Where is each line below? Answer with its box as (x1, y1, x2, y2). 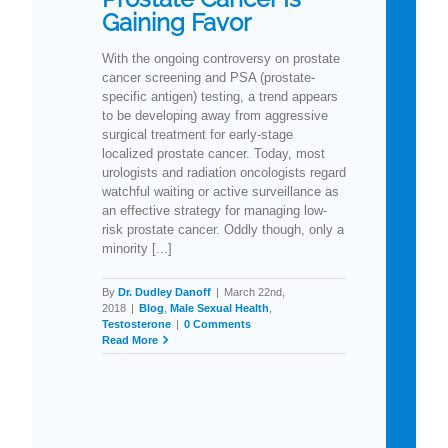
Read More (102, 333, 158, 346)
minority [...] (102, 240, 172, 256)
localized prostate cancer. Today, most (102, 145, 325, 161)
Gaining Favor (102, 8, 251, 37)
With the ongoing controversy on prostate (102, 50, 340, 66)
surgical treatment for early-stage (102, 126, 293, 142)
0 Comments (184, 317, 251, 330)
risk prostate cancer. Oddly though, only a (102, 221, 344, 237)
